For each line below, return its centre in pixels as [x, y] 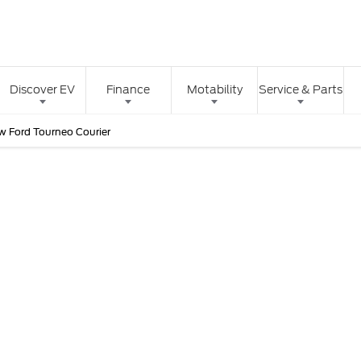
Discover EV [43, 90]
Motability [214, 90]
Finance [129, 90]
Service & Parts [301, 90]
